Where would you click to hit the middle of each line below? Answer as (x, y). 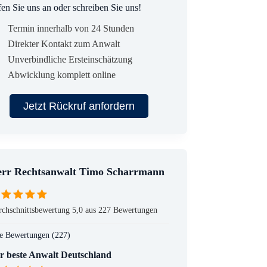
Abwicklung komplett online (61, 75)
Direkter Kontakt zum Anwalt (63, 44)
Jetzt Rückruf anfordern (79, 106)
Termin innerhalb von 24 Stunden (71, 29)
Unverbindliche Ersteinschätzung (70, 60)
